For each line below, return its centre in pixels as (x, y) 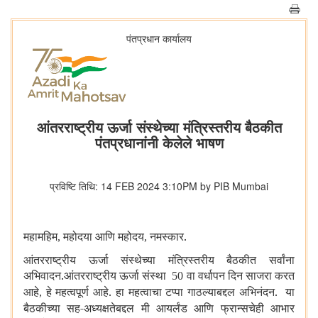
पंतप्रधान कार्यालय (159, 38)
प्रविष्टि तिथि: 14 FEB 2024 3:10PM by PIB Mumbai (159, 186)
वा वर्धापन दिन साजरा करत (239, 276)
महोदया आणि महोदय (104, 237)
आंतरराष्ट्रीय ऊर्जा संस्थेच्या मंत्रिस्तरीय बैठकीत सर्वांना (159, 260)
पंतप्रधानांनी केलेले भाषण (159, 143)
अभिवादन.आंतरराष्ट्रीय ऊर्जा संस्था (98, 276)
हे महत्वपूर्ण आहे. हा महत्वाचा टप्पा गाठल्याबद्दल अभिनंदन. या (170, 292)
